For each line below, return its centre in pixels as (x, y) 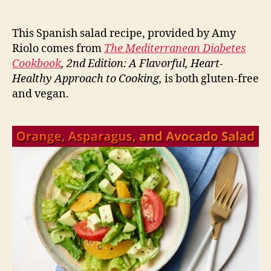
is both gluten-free (211, 79)
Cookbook (37, 64)
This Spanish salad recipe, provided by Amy (124, 34)
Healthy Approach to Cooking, (87, 79)
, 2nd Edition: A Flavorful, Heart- (142, 64)
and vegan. (41, 94)
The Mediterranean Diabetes (175, 49)
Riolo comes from (58, 49)
